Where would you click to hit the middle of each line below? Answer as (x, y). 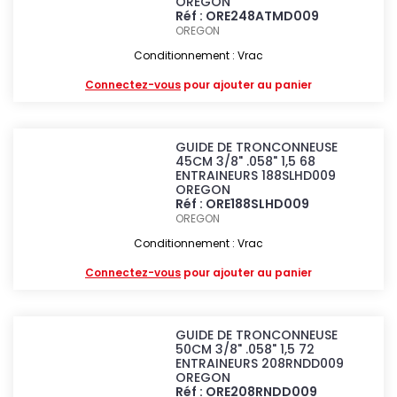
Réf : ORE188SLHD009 (243, 204)
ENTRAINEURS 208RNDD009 (260, 363)
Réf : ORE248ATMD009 (248, 16)
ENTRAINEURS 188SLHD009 (256, 175)
